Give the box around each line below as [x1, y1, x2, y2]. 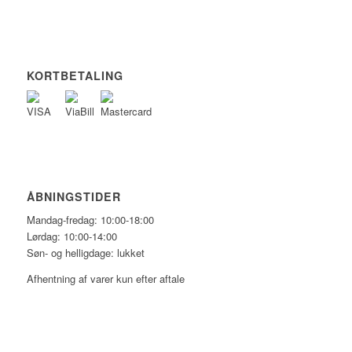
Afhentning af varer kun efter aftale [26, 270, 185, 286]
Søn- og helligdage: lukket [26, 245, 145, 261]
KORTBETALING [26, 68, 123, 84]
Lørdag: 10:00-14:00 [26, 229, 117, 244]
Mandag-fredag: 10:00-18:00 [26, 212, 154, 228]
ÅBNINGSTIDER [26, 189, 121, 205]
